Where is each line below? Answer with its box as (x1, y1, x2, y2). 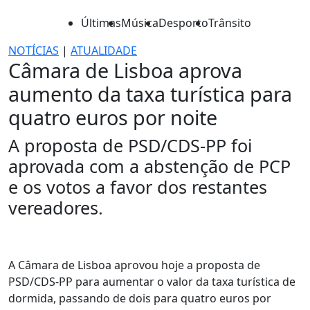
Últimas (81, 15, 121, 30)
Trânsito (208, 15, 251, 30)
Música (121, 15, 158, 30)
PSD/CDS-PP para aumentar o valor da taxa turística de (8, 274, 295, 289)
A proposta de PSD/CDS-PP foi (8, 134, 253, 157)
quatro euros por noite (8, 104, 217, 131)
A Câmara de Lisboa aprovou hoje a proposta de (8, 257, 260, 273)
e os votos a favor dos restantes (8, 175, 267, 199)
